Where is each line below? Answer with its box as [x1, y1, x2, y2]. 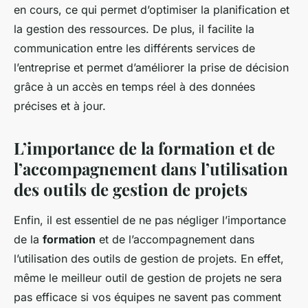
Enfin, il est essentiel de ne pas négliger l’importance [14, 213, 286, 228]
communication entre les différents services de [14, 41, 255, 56]
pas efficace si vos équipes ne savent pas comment [14, 290, 281, 305]
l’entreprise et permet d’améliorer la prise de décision [14, 60, 289, 75]
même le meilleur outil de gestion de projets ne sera [14, 271, 282, 285]
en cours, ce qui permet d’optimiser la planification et [14, 3, 289, 17]
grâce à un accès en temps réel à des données [14, 80, 255, 94]
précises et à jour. [14, 99, 106, 113]
